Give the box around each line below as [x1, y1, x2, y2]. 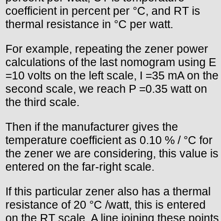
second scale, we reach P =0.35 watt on [5, 82, 207, 96]
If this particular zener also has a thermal [5, 185, 211, 198]
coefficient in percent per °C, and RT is [5, 4, 200, 18]
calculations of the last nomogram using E [5, 56, 216, 69]
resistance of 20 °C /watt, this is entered [5, 198, 206, 212]
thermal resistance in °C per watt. [5, 18, 173, 31]
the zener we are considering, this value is [5, 147, 219, 160]
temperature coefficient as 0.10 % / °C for [5, 134, 213, 147]
